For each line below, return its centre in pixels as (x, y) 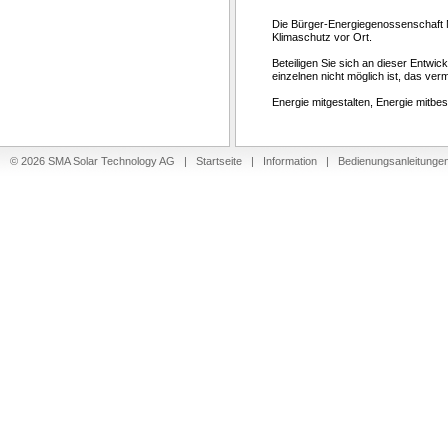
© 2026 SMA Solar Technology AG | (103, 161)
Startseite (219, 161)
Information (290, 161)
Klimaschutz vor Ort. (322, 37)
